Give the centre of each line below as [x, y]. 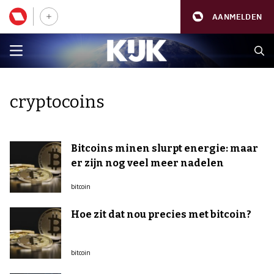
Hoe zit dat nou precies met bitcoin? [161, 214]
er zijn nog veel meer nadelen [147, 163]
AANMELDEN [237, 17]
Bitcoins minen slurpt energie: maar [165, 148]
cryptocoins [57, 102]
